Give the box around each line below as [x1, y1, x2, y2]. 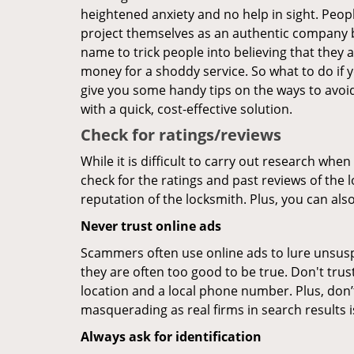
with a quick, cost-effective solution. [81, 100, 292, 118]
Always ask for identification [81, 328, 262, 345]
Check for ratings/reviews [81, 124, 281, 145]
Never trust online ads [81, 217, 221, 235]
